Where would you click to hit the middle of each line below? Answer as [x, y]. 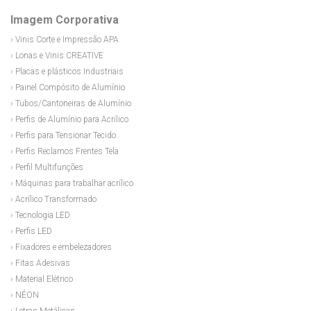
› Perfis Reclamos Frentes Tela [65, 152]
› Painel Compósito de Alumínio [68, 88]
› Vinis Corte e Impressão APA [65, 40]
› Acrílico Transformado [53, 200]
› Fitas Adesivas [40, 263]
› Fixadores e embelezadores [61, 247]
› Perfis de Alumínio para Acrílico [69, 120]
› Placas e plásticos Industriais [67, 72]
